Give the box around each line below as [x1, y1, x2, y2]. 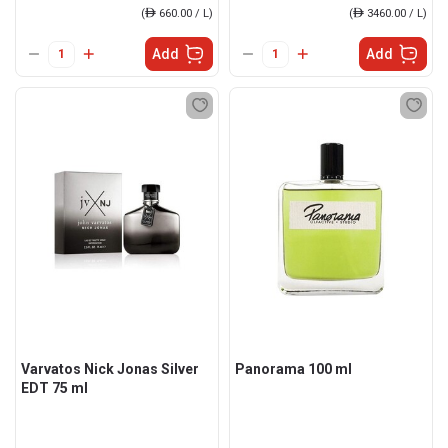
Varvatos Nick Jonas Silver [21, 361, 199, 377]
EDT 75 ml [21, 380, 88, 396]
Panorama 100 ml [235, 361, 352, 377]
